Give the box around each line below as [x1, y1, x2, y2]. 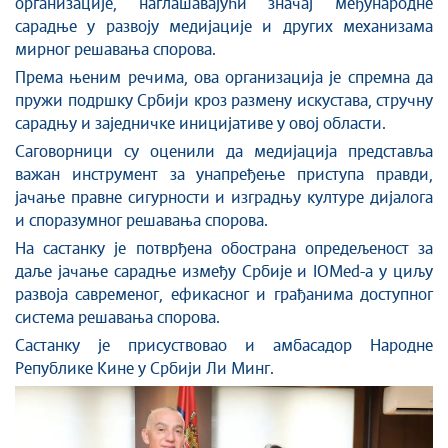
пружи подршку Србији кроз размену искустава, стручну [15, 93, 433, 109]
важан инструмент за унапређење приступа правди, [15, 167, 433, 183]
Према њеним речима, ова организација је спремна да [15, 70, 433, 86]
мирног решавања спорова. [15, 42, 216, 58]
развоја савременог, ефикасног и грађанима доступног [15, 287, 433, 303]
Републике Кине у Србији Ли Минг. [15, 361, 274, 377]
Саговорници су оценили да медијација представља [15, 144, 433, 160]
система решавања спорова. [15, 310, 220, 326]
